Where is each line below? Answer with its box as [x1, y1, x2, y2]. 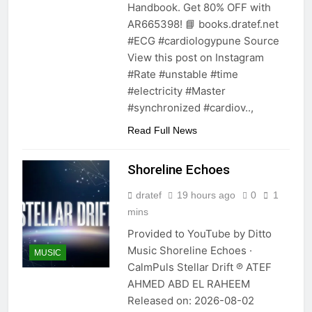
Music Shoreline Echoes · [127, 244, 252, 258]
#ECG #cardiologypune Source [127, 34, 279, 48]
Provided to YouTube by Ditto [127, 227, 272, 241]
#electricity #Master [127, 84, 226, 98]
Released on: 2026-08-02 [127, 294, 254, 308]
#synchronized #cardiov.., [127, 101, 253, 115]
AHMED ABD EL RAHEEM [127, 277, 250, 291]
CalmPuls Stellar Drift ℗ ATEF [127, 260, 272, 274]
